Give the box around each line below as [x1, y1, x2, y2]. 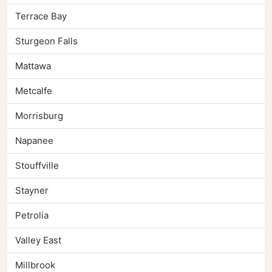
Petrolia [15, 209, 49, 222]
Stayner [15, 185, 49, 197]
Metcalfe [15, 85, 52, 97]
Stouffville [15, 160, 59, 172]
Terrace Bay [15, 10, 67, 22]
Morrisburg [15, 110, 63, 122]
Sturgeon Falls [15, 35, 78, 47]
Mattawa [15, 60, 51, 72]
